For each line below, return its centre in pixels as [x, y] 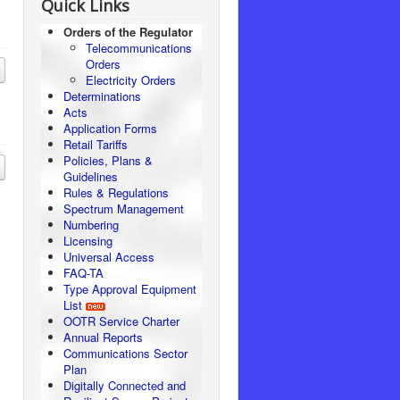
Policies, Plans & [108, 160]
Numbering [91, 225]
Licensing [88, 241]
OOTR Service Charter [121, 321]
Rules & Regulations [116, 192]
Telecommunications [139, 48]
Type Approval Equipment [130, 289]
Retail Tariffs [96, 144]
